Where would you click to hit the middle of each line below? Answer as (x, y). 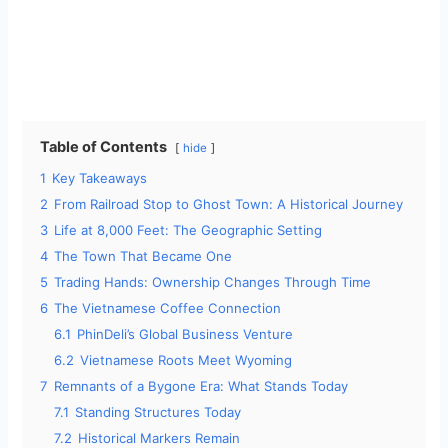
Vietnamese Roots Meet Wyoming (186, 360)
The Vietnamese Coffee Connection (168, 308)
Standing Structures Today (158, 412)
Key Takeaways (100, 178)
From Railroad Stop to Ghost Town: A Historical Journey (229, 204)
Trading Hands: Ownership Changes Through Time (213, 282)
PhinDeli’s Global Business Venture (185, 334)
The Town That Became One (143, 256)
